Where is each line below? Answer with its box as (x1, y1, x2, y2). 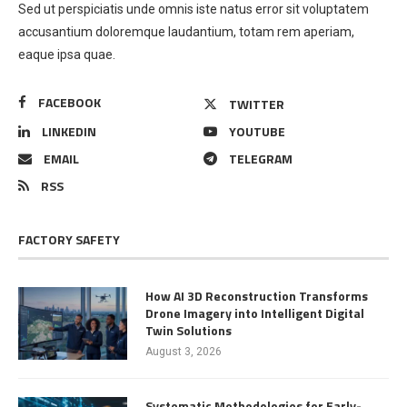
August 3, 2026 (145, 344, 222, 358)
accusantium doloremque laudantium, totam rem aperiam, (18, 24, 354, 39)
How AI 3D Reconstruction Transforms (145, 285, 368, 305)
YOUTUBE (229, 121, 285, 141)
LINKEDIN (42, 121, 96, 141)
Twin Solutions (145, 320, 232, 340)
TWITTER (229, 94, 284, 114)
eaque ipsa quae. (18, 46, 115, 62)
